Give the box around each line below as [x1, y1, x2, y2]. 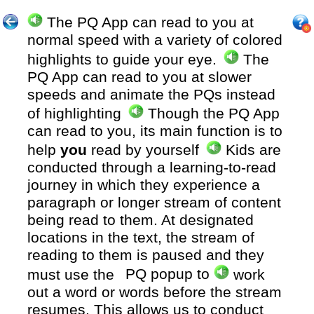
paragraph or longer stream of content [27, 194, 282, 212]
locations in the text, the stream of [27, 229, 255, 247]
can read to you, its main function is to [27, 122, 283, 139]
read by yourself [87, 142, 204, 159]
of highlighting [27, 104, 126, 122]
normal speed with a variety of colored [27, 32, 283, 49]
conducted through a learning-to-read [27, 159, 277, 177]
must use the [27, 266, 119, 283]
